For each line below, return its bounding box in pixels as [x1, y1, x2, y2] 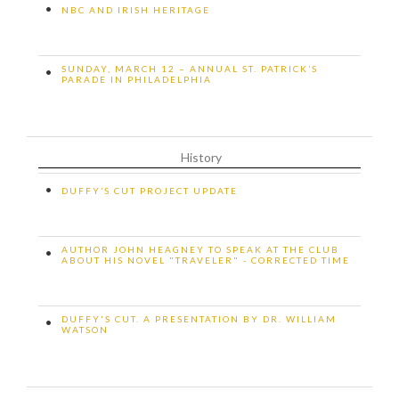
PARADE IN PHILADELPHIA [61, 73, 212, 85]
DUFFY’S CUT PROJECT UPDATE [61, 184, 238, 196]
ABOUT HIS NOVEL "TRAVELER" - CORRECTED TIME [61, 254, 350, 265]
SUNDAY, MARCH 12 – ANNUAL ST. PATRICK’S [61, 62, 318, 74]
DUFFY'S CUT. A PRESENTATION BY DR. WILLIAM [61, 313, 337, 324]
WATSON [61, 323, 109, 335]
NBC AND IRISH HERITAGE [61, 4, 210, 15]
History [180, 149, 222, 165]
